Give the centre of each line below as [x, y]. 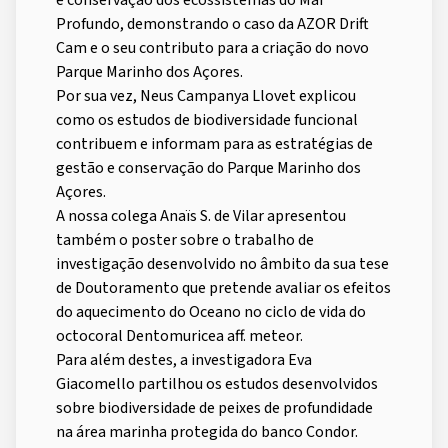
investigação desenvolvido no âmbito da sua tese [222, 264]
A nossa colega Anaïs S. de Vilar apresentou [201, 216]
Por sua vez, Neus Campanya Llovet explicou [206, 96]
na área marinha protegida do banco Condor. [207, 432]
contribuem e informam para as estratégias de [214, 144]
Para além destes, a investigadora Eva [184, 360]
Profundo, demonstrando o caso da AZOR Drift [212, 24]
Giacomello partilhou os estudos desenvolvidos [217, 384]
